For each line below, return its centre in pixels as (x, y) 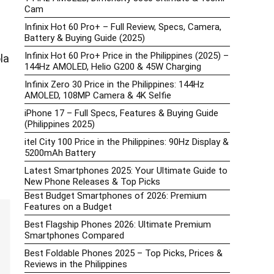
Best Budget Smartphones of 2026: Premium (116, 196)
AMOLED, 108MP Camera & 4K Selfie (98, 96)
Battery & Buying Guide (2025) (85, 38)
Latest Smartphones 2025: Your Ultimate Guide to (126, 171)
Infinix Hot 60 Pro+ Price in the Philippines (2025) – (127, 56)
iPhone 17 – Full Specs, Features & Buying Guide (121, 113)
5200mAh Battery (60, 153)
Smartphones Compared (74, 236)
